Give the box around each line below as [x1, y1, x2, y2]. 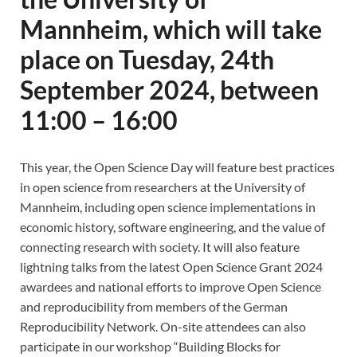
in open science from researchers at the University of [20, 179, 305, 194]
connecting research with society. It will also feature [20, 239, 300, 254]
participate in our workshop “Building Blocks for [20, 339, 280, 354]
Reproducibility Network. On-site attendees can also [20, 319, 306, 334]
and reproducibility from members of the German [20, 299, 288, 314]
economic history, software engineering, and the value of [20, 219, 325, 234]
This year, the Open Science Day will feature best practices [20, 159, 335, 175]
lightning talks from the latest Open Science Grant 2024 [20, 259, 323, 274]
